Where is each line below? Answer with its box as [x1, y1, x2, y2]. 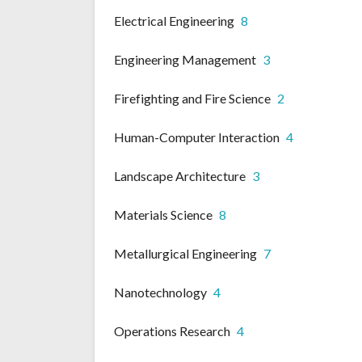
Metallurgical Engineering [114, 246, 257, 262]
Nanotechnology [114, 284, 207, 301]
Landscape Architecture [114, 168, 246, 184]
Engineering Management [114, 52, 256, 68]
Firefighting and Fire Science [114, 90, 271, 107]
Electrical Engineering [114, 13, 234, 29]
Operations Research [114, 323, 230, 339]
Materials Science [114, 207, 213, 223]
